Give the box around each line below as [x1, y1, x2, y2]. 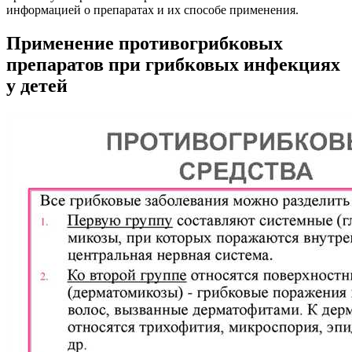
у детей [6, 75, 68, 96]
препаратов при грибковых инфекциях [6, 53, 340, 75]
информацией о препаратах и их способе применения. [6, 2, 299, 16]
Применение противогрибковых [6, 32, 283, 53]
